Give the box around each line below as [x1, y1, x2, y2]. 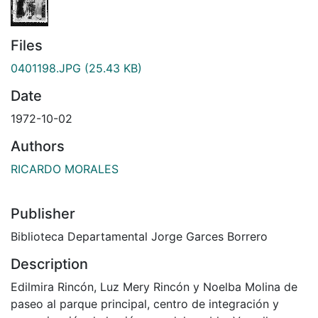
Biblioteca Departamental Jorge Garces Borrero [11, 229, 268, 243]
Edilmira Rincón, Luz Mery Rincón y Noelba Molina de [11, 279, 297, 294]
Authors [11, 137, 65, 155]
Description [11, 255, 88, 273]
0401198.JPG [11, 60, 81, 75]
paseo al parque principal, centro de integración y [11, 296, 279, 311]
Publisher [11, 204, 75, 222]
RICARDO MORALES [11, 161, 119, 176]
